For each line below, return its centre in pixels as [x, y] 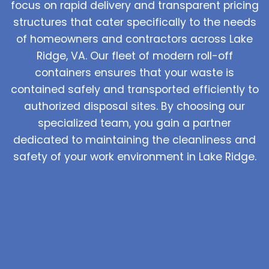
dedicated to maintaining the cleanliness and [134, 140]
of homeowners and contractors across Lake [134, 39]
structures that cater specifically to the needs [134, 22]
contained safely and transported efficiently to [134, 89]
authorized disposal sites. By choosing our [134, 106]
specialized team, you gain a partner [134, 123]
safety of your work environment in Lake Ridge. [134, 156]
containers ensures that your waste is [134, 72]
